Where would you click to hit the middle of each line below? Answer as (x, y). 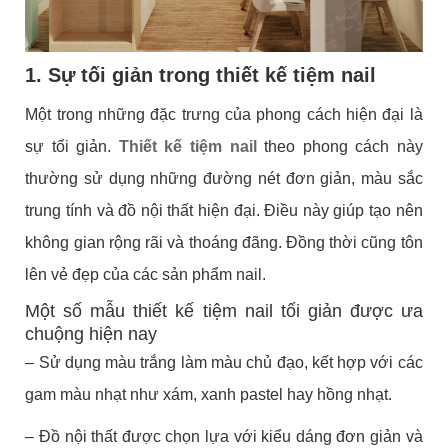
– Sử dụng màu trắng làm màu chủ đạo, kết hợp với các (224, 362)
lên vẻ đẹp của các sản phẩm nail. (146, 274)
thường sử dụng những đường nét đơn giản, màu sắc (224, 178)
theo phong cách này (339, 146)
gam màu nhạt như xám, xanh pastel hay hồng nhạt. (209, 394)
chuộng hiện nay (91, 333)
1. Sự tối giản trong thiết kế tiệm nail (201, 74)
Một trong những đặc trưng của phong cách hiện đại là (224, 114)
